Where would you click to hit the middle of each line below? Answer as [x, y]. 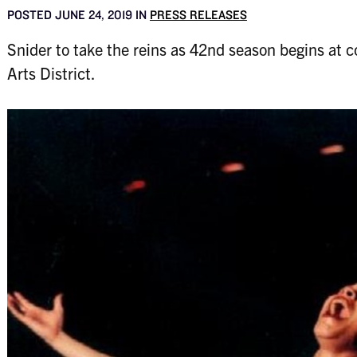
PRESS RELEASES [198, 14]
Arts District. [51, 73]
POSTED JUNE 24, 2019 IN [78, 14]
